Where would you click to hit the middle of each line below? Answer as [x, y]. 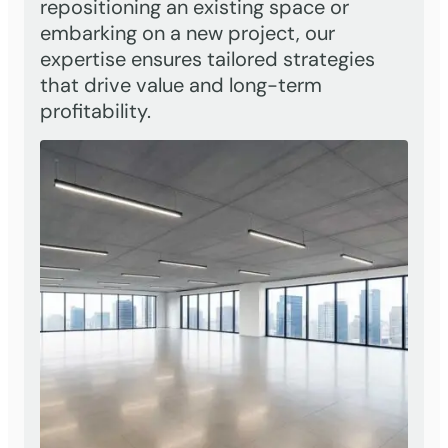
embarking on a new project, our [187, 32]
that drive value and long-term [181, 84]
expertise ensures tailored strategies [207, 58]
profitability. [95, 110]
